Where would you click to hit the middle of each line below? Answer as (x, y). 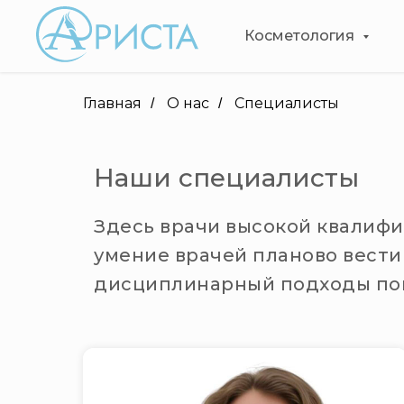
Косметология (301, 36)
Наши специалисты (226, 178)
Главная (112, 103)
